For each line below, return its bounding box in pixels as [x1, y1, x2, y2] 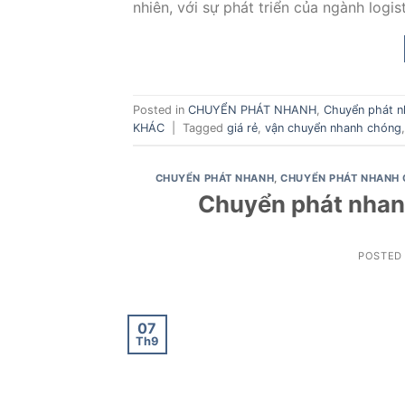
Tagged [183, 121, 227, 136]
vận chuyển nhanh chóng [265, 121, 401, 136]
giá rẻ [227, 121, 258, 136]
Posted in [133, 103, 188, 118]
